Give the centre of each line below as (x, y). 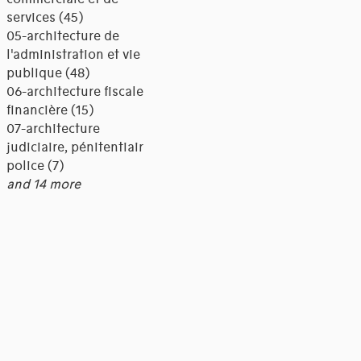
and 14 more (43, 185)
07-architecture (53, 129)
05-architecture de (62, 37)
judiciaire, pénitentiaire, (80, 148)
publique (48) (48, 74)
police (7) (35, 166)
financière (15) (50, 111)
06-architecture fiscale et (82, 92)
